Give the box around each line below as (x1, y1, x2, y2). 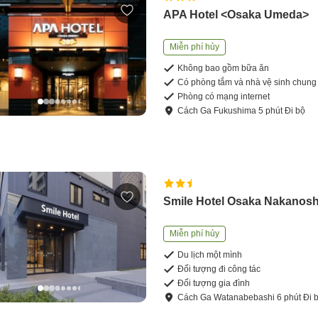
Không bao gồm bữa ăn (177, 62, 270, 73)
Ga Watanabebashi (200, 292, 275, 302)
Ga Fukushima (200, 105, 257, 116)
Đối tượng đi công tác (177, 263, 261, 274)
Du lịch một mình (177, 249, 243, 260)
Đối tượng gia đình (177, 278, 251, 288)
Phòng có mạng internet (177, 91, 270, 102)
